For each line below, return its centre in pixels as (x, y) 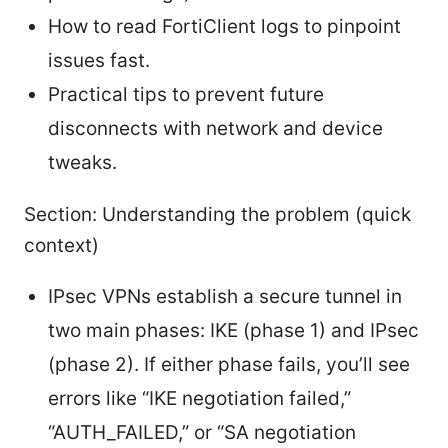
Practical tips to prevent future (186, 95)
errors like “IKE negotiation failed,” (199, 399)
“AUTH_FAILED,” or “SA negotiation (202, 433)
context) (61, 246)
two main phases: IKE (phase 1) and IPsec (233, 331)
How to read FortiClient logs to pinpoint (224, 27)
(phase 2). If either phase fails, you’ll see (229, 365)
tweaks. (82, 163)
